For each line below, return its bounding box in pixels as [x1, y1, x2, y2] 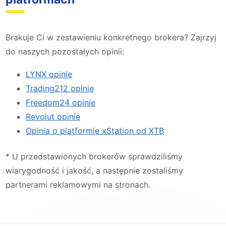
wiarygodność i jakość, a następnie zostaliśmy [6, 165, 183, 176]
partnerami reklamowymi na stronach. [6, 180, 150, 190]
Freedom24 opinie [26, 97, 95, 108]
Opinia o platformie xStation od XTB [26, 126, 164, 136]
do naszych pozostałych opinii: [6, 46, 124, 56]
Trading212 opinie [26, 83, 94, 94]
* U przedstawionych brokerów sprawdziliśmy [6, 151, 183, 162]
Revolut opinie [26, 111, 80, 122]
